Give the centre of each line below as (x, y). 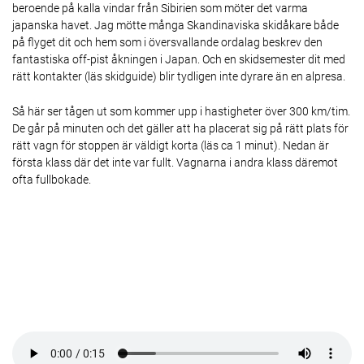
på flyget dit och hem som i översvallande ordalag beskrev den (167, 43)
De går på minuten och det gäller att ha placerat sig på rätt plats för (180, 128)
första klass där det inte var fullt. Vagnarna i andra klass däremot (175, 162)
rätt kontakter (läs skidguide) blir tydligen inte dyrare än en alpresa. (179, 77)
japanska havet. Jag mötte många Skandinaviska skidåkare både (175, 26)
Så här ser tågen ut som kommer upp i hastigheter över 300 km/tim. (181, 111)
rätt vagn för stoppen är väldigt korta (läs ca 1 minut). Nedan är (171, 145)
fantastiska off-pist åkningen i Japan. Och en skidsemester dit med (179, 60)
